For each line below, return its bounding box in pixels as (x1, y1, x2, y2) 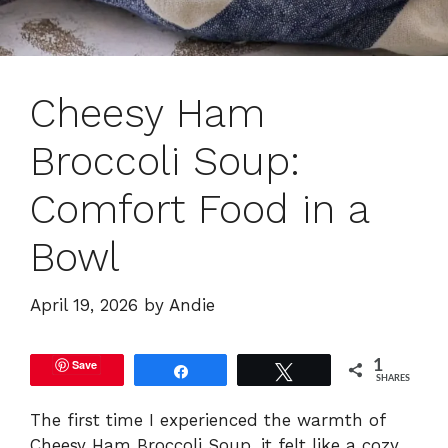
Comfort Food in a (30, 185, 369, 233)
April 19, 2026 (30, 295, 138, 316)
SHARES (376, 374, 411, 384)
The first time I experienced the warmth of (30, 410, 385, 431)
